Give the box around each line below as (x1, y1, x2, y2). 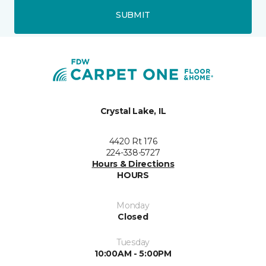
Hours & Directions (91, 159, 175, 170)
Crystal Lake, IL (100, 106, 166, 117)
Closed (118, 211, 148, 223)
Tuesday (116, 237, 150, 248)
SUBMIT (115, 9, 151, 20)
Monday (116, 200, 150, 211)
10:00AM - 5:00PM (94, 248, 172, 259)
